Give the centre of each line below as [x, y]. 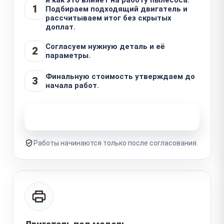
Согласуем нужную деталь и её [105, 46]
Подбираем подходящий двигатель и [116, 9]
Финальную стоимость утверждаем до [120, 76]
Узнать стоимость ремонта [106, 116]
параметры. [68, 55]
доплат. [60, 27]
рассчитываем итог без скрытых [108, 18]
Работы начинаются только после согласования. [116, 143]
